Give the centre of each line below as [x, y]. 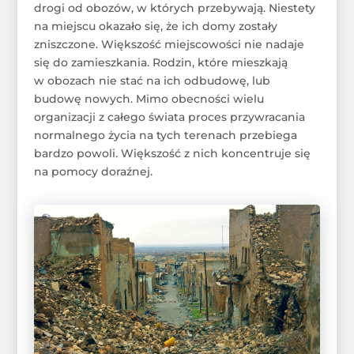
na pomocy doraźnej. [93, 171]
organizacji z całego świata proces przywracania [169, 117]
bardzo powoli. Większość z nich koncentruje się [172, 153]
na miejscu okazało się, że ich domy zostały [155, 26]
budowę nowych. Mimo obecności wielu [149, 98]
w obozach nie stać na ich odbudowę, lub [152, 80]
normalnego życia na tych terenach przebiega [165, 135]
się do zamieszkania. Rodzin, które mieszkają [160, 62]
